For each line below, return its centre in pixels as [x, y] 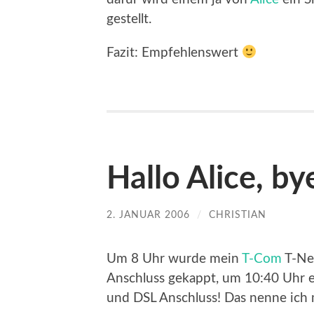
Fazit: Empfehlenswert [174, 53]
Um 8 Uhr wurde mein [174, 259]
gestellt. [129, 19]
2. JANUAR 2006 [148, 214]
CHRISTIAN [238, 214]
